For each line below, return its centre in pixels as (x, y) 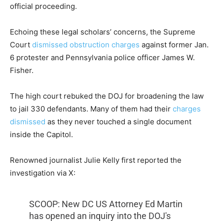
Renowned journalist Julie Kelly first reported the (96, 160)
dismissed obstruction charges (86, 45)
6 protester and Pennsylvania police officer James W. (102, 58)
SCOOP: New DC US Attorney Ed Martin (106, 204)
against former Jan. (174, 45)
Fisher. (22, 71)
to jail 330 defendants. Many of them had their (91, 109)
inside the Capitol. (41, 135)
